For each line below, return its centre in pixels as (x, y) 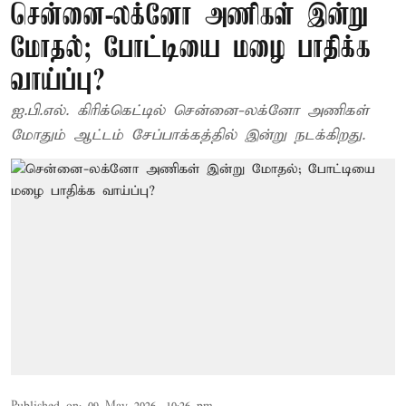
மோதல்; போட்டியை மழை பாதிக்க (191, 49)
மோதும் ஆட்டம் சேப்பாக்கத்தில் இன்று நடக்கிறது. (188, 135)
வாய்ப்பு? (58, 82)
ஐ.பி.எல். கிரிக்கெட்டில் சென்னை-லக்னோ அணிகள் (190, 111)
